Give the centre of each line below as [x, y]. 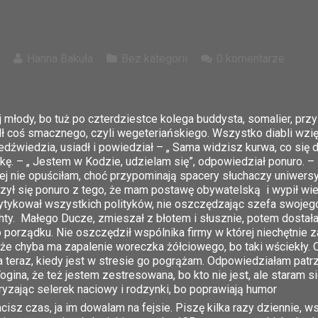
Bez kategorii [154, 59]
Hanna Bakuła [60, 59]
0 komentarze [251, 59]
